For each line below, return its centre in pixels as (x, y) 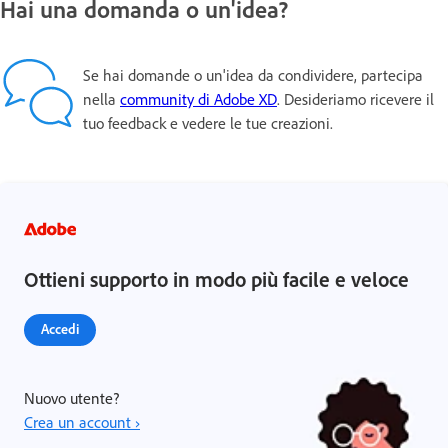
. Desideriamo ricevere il (355, 98)
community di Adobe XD (198, 98)
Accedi (60, 328)
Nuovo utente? (71, 397)
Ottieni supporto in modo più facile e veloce (216, 278)
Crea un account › (82, 421)
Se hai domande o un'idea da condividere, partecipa (253, 74)
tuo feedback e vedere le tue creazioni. (208, 122)
